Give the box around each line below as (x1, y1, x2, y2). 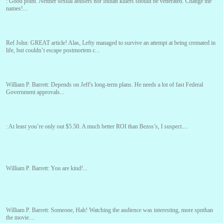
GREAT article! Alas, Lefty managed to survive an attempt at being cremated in (30, 39, 216, 47)
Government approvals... (6, 89, 64, 96)
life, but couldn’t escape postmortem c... (6, 47, 100, 54)
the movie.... (6, 214, 35, 222)
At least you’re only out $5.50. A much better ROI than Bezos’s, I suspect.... (8, 123, 188, 130)
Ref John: (6, 39, 30, 47)
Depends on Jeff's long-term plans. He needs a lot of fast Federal (51, 81, 203, 89)
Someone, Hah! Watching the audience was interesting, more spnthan (51, 207, 213, 214)
